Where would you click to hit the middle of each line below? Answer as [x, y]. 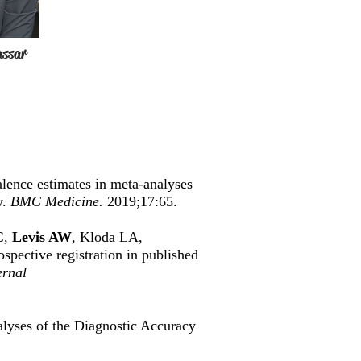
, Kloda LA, [107, 237]
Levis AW [42, 237]
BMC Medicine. [57, 201]
